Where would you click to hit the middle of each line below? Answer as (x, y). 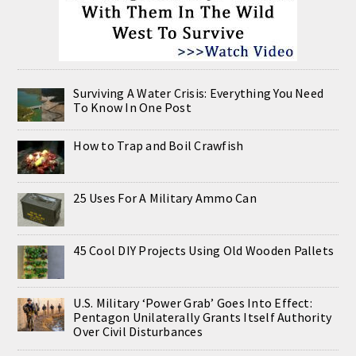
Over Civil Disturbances (138, 331)
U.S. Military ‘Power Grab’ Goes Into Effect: (193, 302)
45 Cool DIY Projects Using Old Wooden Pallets (204, 250)
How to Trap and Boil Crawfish (159, 145)
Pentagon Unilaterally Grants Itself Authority (203, 317)
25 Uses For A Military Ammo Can (165, 197)
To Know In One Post (132, 107)
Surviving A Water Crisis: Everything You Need (199, 93)
